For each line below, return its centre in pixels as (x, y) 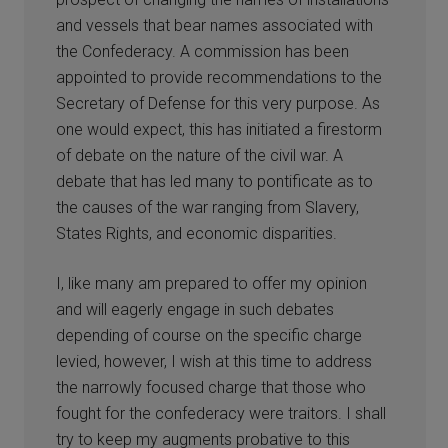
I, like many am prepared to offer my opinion (212, 283)
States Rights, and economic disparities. (197, 233)
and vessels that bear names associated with (215, 25)
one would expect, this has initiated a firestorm (219, 129)
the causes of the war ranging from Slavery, (208, 207)
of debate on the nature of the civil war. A (200, 155)
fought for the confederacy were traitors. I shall (221, 413)
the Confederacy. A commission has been (203, 51)
